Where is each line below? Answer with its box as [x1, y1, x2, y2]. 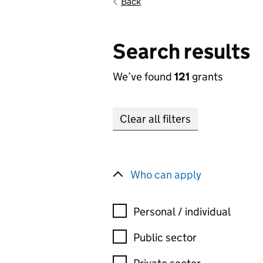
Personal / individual [133, 205, 231, 218]
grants [190, 70, 223, 83]
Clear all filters [120, 112, 191, 126]
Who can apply [130, 168, 201, 181]
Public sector [133, 231, 197, 244]
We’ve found [113, 70, 174, 83]
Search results [113, 38, 250, 65]
